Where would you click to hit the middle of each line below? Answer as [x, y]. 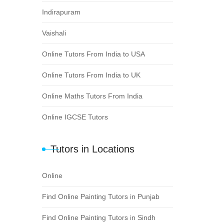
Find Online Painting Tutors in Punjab [100, 196]
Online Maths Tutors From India [92, 96]
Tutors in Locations [92, 149]
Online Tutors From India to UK [91, 75]
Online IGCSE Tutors [75, 117]
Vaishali [54, 33]
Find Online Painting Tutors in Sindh [98, 217]
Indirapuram [61, 12]
